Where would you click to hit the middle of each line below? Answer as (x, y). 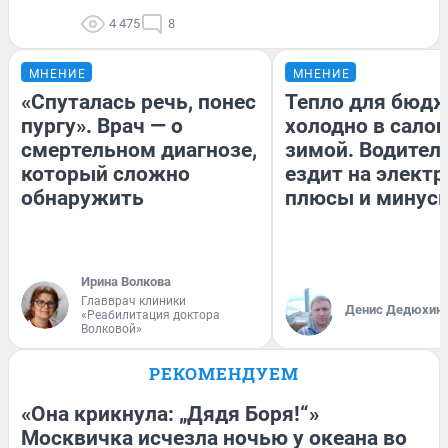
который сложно (105, 174)
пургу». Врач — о (102, 126)
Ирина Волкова (126, 282)
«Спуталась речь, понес (138, 102)
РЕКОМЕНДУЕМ (224, 374)
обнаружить (82, 198)
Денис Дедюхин (394, 310)
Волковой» (111, 329)
